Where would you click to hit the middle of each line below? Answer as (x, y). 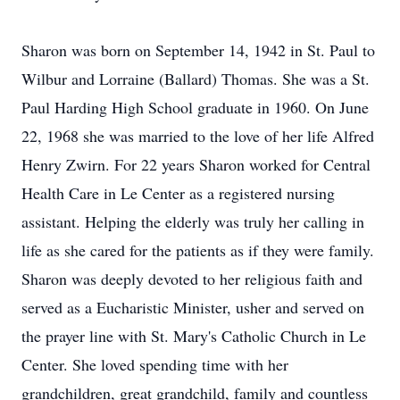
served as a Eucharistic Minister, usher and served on (193, 307)
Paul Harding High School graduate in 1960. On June (195, 107)
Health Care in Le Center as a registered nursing (178, 193)
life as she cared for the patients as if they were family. (198, 250)
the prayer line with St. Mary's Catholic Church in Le (194, 336)
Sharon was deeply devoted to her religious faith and (192, 279)
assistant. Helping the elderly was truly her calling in (193, 221)
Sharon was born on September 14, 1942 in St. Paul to (198, 50)
